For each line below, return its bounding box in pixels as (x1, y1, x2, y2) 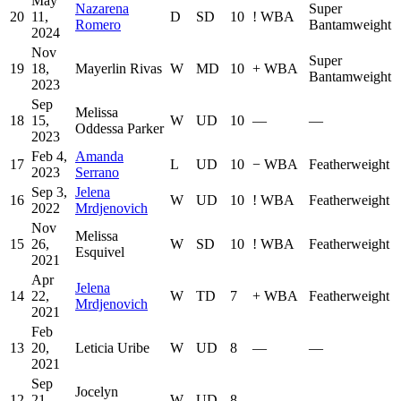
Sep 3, (31, 184, 67, 200)
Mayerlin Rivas (75, 61, 162, 77)
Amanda (75, 149, 124, 165)
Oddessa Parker (75, 121, 164, 137)
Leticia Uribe (75, 340, 149, 356)
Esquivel (75, 244, 124, 260)
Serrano (75, 165, 119, 181)
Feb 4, (31, 149, 67, 165)
